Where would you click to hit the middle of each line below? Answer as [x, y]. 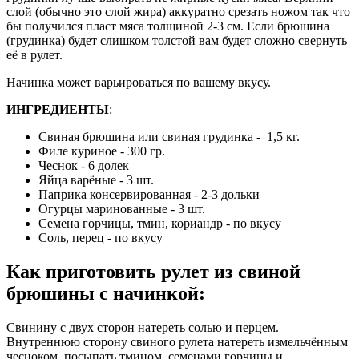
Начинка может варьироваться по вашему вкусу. [139, 82]
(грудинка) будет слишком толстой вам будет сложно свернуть [177, 40]
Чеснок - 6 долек [84, 165]
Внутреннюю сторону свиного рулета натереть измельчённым [177, 341]
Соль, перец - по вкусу [101, 237]
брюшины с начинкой [103, 293]
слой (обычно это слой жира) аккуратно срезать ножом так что [178, 11]
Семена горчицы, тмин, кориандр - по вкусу [160, 223]
